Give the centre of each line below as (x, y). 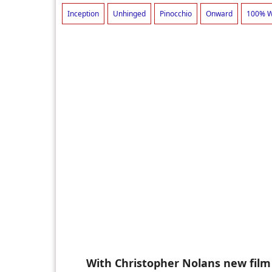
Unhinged (129, 14)
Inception (83, 14)
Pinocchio (176, 14)
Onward (219, 14)
